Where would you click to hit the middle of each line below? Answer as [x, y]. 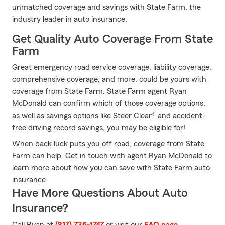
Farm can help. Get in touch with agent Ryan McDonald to [112, 156]
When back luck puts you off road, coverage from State [108, 144]
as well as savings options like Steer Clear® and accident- [109, 116]
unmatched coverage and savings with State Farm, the [106, 7]
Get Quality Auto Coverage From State [113, 39]
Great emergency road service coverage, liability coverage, [112, 67]
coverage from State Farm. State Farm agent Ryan [99, 91]
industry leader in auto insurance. [70, 19]
